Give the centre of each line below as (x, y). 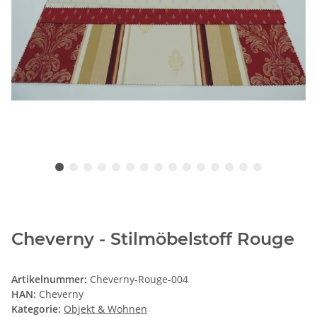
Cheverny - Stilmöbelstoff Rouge (153, 239)
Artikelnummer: (51, 279)
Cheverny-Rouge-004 (139, 279)
